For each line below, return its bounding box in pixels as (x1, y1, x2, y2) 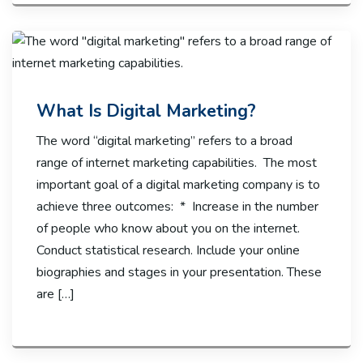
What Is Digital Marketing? (36, 98, 256, 123)
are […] (36, 284, 75, 303)
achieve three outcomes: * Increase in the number (36, 197, 318, 216)
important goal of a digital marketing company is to (36, 175, 320, 194)
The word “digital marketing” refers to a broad (36, 131, 293, 150)
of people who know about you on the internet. (36, 219, 300, 237)
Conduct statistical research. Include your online (36, 241, 300, 259)
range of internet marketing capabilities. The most (36, 153, 317, 172)
